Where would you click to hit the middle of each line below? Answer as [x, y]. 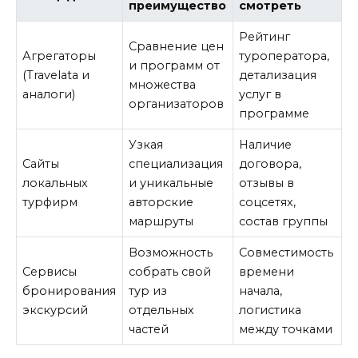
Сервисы [50, 271]
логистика [270, 310]
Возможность [171, 252]
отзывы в [267, 183]
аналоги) [49, 94]
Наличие [266, 144]
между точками [286, 329]
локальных [56, 183]
